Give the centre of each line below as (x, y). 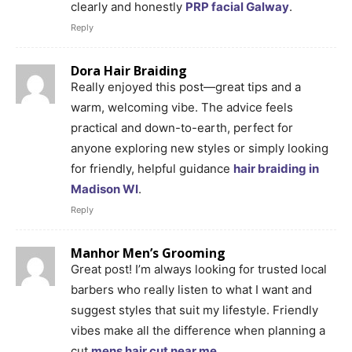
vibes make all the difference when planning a (198, 330)
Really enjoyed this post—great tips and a (186, 86)
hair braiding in (276, 168)
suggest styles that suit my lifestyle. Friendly (194, 310)
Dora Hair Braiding (129, 70)
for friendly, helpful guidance (152, 168)
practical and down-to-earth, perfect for (182, 127)
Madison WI (104, 189)
